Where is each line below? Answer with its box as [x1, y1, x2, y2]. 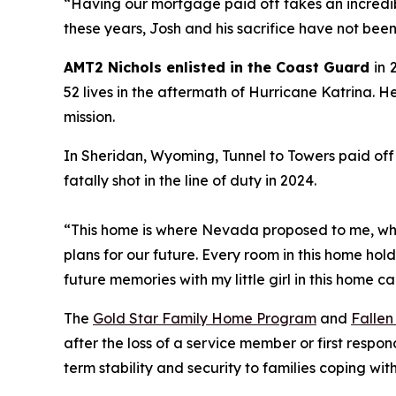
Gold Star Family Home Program [93, 309, 316, 327]
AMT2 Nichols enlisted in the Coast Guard [64, 58, 374, 76]
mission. [64, 108, 122, 126]
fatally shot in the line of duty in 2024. [64, 171, 316, 189]
